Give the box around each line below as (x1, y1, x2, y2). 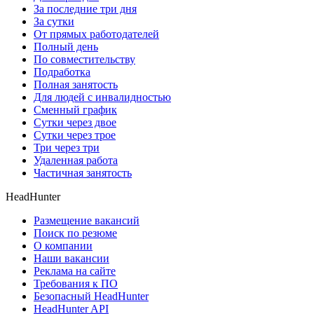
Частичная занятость (34, 167, 132, 179)
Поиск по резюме (34, 227, 117, 240)
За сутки (34, 15, 74, 28)
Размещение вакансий (34, 214, 139, 227)
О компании (34, 240, 93, 252)
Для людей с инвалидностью (34, 91, 171, 104)
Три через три (34, 142, 100, 154)
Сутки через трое (34, 129, 116, 142)
